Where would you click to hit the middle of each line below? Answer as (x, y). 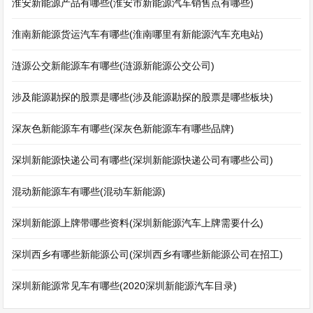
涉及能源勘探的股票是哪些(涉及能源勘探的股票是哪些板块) (143, 97)
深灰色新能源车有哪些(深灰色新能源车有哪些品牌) (123, 129)
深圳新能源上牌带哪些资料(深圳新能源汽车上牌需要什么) (138, 223)
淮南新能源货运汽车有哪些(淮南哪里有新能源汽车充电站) (138, 34)
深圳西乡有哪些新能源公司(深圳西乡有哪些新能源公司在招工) (148, 254)
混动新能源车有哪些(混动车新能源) (89, 191)
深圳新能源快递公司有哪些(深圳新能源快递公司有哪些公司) (143, 160)
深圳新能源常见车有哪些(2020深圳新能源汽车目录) (125, 286)
